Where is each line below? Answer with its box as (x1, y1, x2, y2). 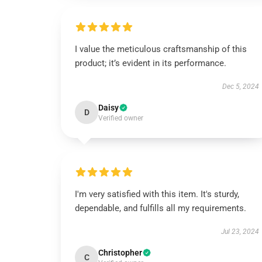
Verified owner (98, 114, 143, 122)
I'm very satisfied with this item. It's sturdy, (75, 189, 239, 199)
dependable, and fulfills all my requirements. (75, 203, 246, 213)
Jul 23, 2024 (220, 227, 259, 236)
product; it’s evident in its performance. (75, 58, 226, 68)
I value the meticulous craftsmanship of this (75, 44, 247, 54)
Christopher (98, 248, 142, 257)
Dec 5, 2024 (222, 82, 259, 91)
